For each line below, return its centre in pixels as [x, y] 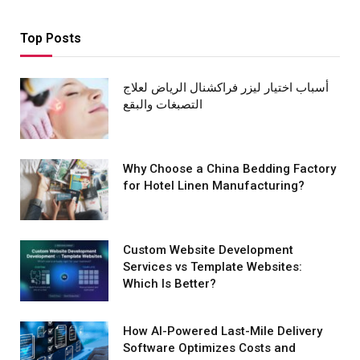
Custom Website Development [208, 250]
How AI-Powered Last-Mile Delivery [223, 331]
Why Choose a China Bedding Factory [229, 169]
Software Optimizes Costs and [209, 348]
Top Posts [51, 39]
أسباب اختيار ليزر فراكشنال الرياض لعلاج [226, 88]
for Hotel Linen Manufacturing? [214, 186]
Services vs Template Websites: [213, 267]
